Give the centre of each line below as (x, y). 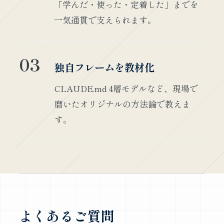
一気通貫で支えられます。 (105, 20)
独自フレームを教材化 (104, 67)
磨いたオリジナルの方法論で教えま (122, 104)
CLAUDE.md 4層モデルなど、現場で (126, 88)
